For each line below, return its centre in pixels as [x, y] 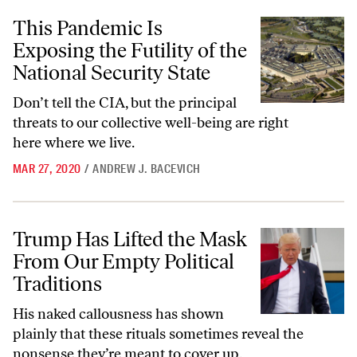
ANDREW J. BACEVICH [147, 169]
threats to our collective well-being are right [151, 123]
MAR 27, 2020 [47, 169]
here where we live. [74, 143]
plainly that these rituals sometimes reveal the [158, 334]
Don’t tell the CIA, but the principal [125, 103]
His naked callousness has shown [118, 314]
